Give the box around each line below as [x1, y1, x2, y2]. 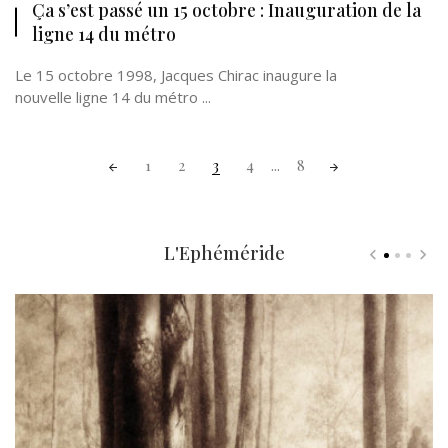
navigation [14, 170, 91, 191]
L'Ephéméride [163, 241, 285, 265]
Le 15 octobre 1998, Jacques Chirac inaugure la [15, 65, 337, 85]
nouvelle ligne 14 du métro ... [15, 87, 211, 107]
